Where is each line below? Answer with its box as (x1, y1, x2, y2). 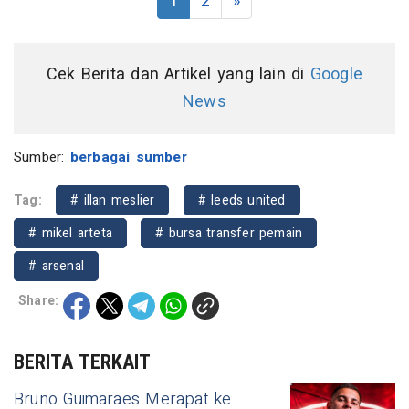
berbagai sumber (69, 146, 187, 167)
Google (309, 61, 363, 87)
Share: (18, 290, 59, 310)
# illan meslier (70, 190, 155, 210)
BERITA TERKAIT (14, 350, 152, 373)
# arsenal (28, 256, 84, 276)
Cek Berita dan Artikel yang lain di (46, 61, 310, 87)
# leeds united (197, 190, 286, 210)
